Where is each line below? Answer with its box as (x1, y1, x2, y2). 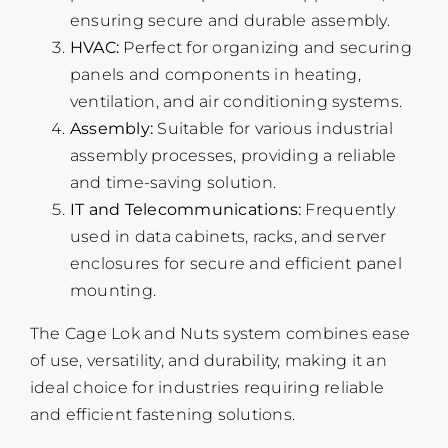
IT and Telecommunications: (69, 200, 302, 220)
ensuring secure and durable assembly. (69, 11, 390, 31)
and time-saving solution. (69, 173, 276, 193)
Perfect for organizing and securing (119, 38, 412, 58)
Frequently (301, 200, 395, 220)
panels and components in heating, (69, 65, 361, 85)
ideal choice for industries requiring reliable (29, 378, 385, 398)
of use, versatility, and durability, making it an (29, 351, 387, 371)
